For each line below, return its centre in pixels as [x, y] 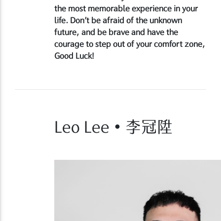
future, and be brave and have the [116, 32]
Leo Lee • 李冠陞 [113, 127]
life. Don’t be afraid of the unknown [118, 20]
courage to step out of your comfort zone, [130, 44]
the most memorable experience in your [126, 8]
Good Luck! [74, 55]
